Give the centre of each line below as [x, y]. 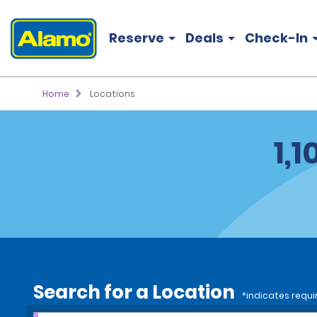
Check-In [276, 38]
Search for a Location [134, 292]
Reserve [137, 38]
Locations [112, 94]
